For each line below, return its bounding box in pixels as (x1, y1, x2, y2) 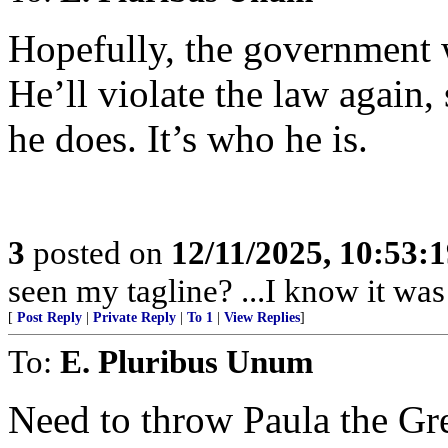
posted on (25, 234, 171, 271)
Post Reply (17, 310, 82, 325)
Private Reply (93, 310, 176, 325)
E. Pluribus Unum (60, 343, 313, 380)
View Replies (224, 310, 300, 325)
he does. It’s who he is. (8, 117, 368, 160)
